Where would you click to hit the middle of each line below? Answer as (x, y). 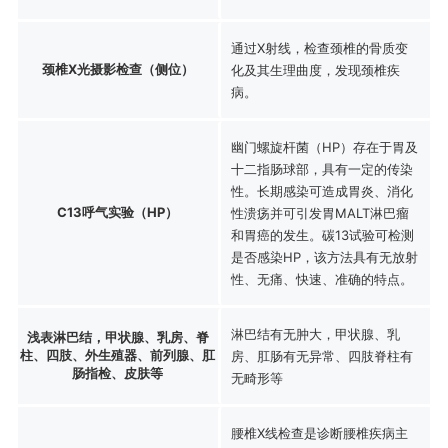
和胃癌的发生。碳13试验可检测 (322, 234)
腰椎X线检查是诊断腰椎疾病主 (319, 432)
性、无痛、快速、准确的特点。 (321, 278)
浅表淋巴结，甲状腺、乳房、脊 (117, 336)
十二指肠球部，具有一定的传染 (321, 168)
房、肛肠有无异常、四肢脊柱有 (321, 355)
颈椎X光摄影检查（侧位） (117, 68)
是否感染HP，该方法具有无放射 (324, 256)
